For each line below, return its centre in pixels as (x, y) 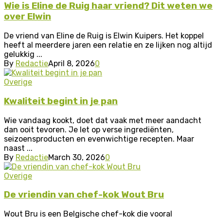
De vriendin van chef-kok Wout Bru (84, 195)
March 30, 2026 (77, 157)
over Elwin (27, 17)
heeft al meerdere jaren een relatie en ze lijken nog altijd (108, 45)
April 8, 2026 (72, 64)
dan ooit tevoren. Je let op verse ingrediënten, (89, 129)
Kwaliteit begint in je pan (61, 101)
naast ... (18, 148)
